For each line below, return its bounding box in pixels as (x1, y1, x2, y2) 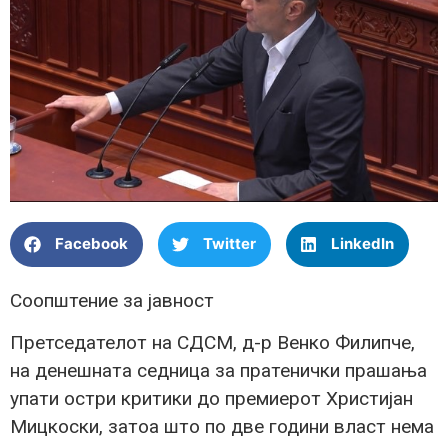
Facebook (55, 234, 128, 254)
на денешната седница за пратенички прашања (10, 359, 427, 382)
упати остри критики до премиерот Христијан (10, 387, 413, 410)
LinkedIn (331, 234, 394, 254)
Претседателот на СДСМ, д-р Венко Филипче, (10, 331, 415, 354)
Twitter (203, 234, 256, 254)
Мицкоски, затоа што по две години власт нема (10, 415, 434, 438)
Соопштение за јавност (10, 288, 214, 312)
